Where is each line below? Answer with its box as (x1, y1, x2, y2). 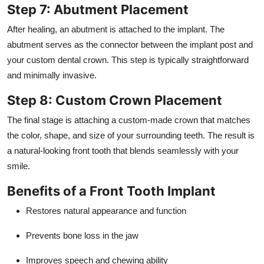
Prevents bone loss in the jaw (26, 230, 138, 240)
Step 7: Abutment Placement (7, 1, 189, 17)
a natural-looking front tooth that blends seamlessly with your (7, 145, 239, 156)
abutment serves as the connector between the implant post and (7, 39, 253, 49)
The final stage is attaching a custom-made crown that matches (7, 114, 250, 125)
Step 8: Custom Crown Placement (7, 92, 222, 108)
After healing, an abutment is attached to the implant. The (7, 24, 225, 34)
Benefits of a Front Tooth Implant (7, 183, 216, 199)
